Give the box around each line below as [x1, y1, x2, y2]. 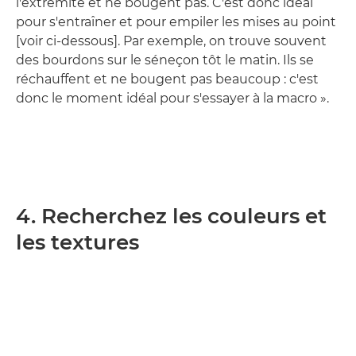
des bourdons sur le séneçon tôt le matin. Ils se [16, 52, 314, 68]
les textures [16, 230, 139, 255]
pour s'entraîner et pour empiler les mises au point [16, 14, 336, 29]
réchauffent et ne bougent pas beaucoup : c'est [16, 72, 319, 87]
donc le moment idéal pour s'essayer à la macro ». [16, 91, 329, 106]
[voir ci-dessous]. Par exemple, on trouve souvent [16, 33, 327, 48]
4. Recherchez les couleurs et [16, 203, 327, 229]
